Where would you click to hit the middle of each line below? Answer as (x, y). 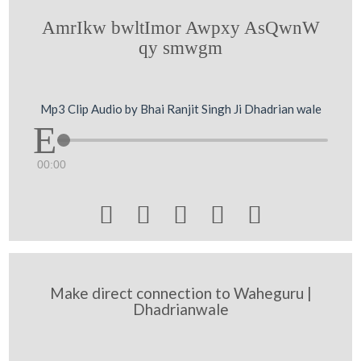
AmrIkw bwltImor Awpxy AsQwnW (180, 27)
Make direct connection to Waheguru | (180, 293)
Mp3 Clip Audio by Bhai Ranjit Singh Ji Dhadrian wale (180, 109)
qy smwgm (180, 47)
